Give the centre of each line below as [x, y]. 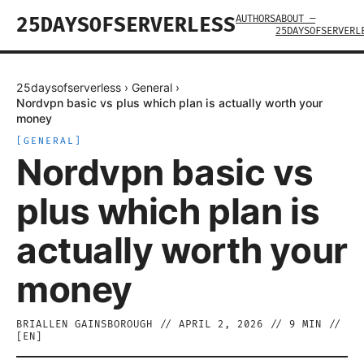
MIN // [318, 325]
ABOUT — [295, 19]
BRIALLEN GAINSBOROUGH [84, 325]
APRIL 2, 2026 [221, 325]
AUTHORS [256, 19]
